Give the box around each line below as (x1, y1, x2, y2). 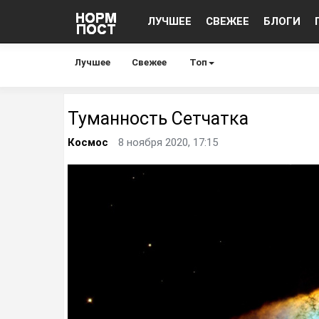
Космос (68, 136, 108, 149)
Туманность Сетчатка (68, 108, 249, 129)
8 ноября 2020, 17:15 (118, 136, 218, 149)
